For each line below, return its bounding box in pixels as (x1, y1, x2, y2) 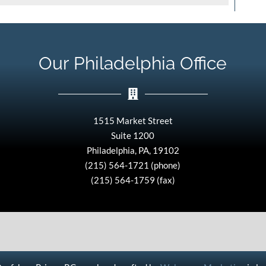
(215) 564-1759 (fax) (90, 175, 175, 186)
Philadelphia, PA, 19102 (86, 145, 179, 156)
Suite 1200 (111, 130, 155, 141)
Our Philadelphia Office (39, 53, 227, 74)
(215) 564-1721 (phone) (85, 160, 181, 171)
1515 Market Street (93, 115, 173, 126)
